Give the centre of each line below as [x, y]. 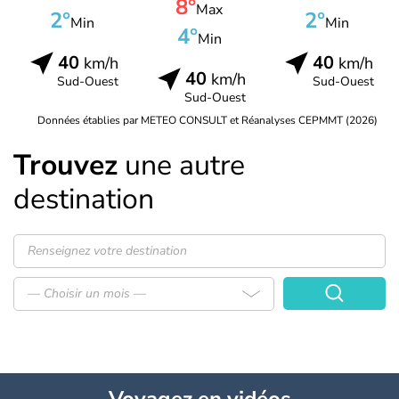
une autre [181, 165]
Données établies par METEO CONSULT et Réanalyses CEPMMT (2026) [208, 120]
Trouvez [65, 165]
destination [84, 199]
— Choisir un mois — [87, 293]
